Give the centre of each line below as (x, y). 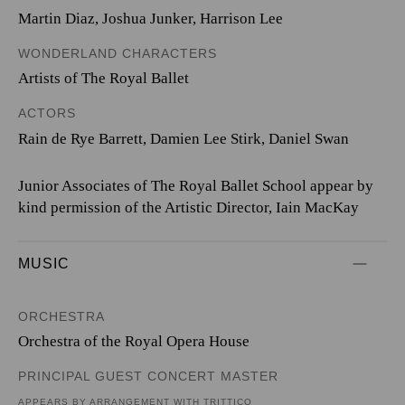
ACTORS (47, 113)
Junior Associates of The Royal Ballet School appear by (196, 185)
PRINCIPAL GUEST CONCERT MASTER (148, 376)
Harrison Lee (241, 18)
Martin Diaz (57, 18)
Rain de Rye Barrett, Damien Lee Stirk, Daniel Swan (184, 138)
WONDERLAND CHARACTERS (118, 53)
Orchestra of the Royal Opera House (134, 341)
